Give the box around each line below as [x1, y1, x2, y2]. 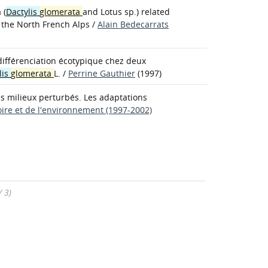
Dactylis [6, 6, 39, 17]
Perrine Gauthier [68, 68, 135, 79]
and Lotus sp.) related [83, 6, 170, 17]
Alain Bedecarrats [98, 19, 169, 30]
